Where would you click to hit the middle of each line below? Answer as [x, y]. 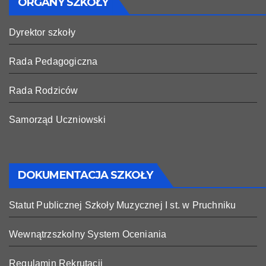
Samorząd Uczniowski [57, 119]
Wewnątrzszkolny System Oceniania [88, 235]
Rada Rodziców [44, 90]
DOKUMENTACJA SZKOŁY [85, 175]
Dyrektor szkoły [42, 32]
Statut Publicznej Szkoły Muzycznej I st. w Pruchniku [123, 205]
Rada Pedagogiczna [53, 61]
